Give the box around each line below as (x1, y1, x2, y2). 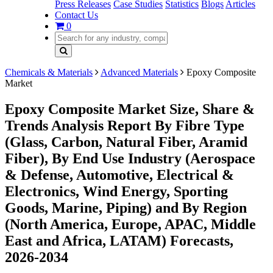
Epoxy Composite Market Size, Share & (5, 101, 255, 117)
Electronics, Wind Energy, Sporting (5, 183, 228, 199)
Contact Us (55, 10, 98, 20)
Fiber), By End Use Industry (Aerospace (5, 150, 255, 166)
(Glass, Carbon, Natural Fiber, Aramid (5, 133, 247, 150)
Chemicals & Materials (5, 67, 93, 77)
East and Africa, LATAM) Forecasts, (5, 232, 233, 249)
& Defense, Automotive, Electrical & (5, 166, 234, 183)
